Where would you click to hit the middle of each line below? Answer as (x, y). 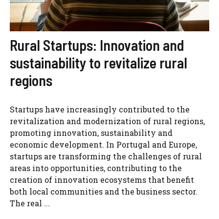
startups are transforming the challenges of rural (106, 156)
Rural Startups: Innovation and (97, 45)
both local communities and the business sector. (104, 191)
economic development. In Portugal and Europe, (103, 144)
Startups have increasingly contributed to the (100, 109)
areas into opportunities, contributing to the (96, 168)
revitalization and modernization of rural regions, (107, 121)
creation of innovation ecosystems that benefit (102, 180)
